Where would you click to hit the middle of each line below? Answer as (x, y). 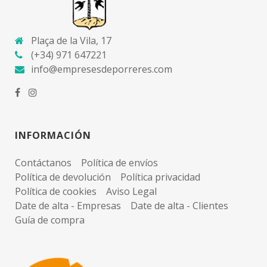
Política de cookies (56, 192)
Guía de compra (50, 220)
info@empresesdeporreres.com (102, 69)
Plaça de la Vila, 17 (71, 41)
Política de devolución (63, 177)
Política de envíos (119, 163)
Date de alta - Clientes (179, 206)
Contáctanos (43, 163)
